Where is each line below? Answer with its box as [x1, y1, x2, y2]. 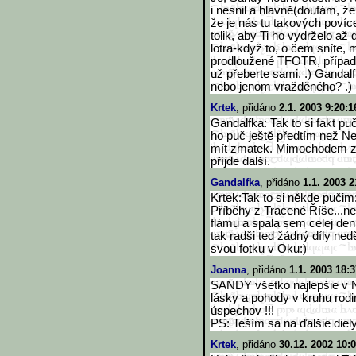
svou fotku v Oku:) [211, 242, 307, 255]
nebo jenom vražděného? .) [211, 80, 352, 93]
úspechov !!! [211, 304, 274, 317]
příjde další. [211, 155, 270, 168]
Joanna [211, 264, 246, 276]
